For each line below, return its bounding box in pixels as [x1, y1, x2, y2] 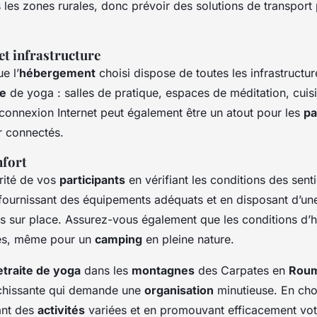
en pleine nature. [142, 231, 234, 246]
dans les [81, 263, 132, 277]
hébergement [19, 65, 96, 80]
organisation [144, 282, 214, 297]
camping [95, 231, 142, 246]
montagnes [132, 263, 195, 277]
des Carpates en [195, 263, 289, 277]
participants [59, 172, 125, 187]
